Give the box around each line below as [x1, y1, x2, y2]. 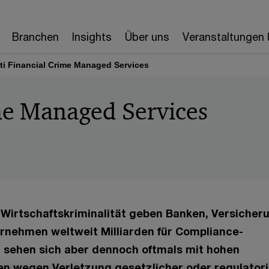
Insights [71, 30, 112, 43]
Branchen [11, 30, 59, 43]
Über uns [124, 30, 169, 43]
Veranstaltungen [182, 30, 264, 43]
